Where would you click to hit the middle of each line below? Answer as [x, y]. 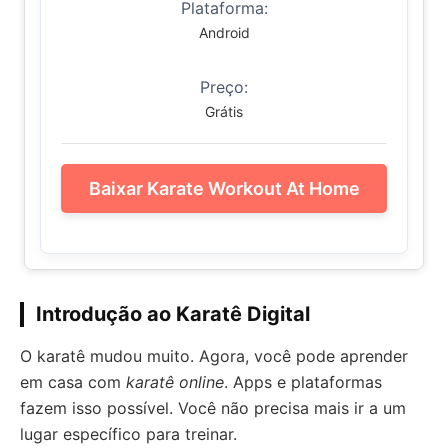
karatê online [175, 382]
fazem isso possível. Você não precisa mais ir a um [213, 408]
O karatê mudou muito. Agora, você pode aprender [214, 356]
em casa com [73, 382]
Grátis [224, 111]
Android [224, 32]
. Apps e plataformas [303, 382]
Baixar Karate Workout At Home [224, 188]
